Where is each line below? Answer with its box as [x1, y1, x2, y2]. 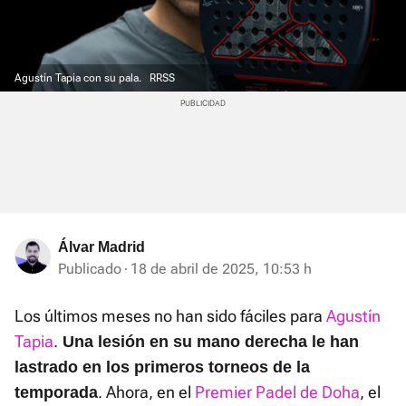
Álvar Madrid [58, 239, 145, 256]
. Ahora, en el [98, 382, 195, 402]
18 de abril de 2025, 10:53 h [130, 260, 312, 278]
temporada [14, 383, 98, 402]
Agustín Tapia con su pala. [14, 72, 144, 85]
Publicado [58, 260, 121, 278]
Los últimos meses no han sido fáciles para [14, 306, 326, 326]
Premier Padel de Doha [195, 382, 360, 402]
